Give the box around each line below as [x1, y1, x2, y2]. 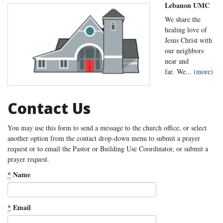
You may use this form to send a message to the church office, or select [7, 123, 207, 133]
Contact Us [7, 98, 91, 119]
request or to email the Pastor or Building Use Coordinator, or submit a [7, 144, 208, 154]
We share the [165, 14, 201, 24]
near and [165, 56, 189, 66]
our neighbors [165, 46, 204, 56]
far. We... [165, 67, 194, 77]
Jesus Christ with [165, 35, 212, 45]
